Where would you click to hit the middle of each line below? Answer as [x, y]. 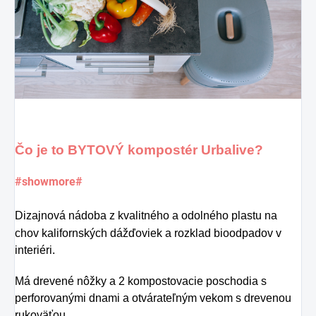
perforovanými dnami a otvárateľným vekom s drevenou [153, 298]
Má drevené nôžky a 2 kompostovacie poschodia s [141, 281]
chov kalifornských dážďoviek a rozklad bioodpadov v [148, 233]
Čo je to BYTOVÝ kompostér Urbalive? [139, 150]
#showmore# [49, 182]
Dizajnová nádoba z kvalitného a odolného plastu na [146, 216]
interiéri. [35, 250]
